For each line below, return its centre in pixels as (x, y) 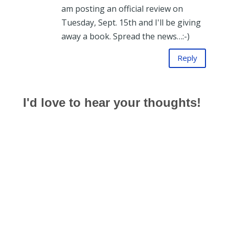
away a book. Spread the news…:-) (125, 36)
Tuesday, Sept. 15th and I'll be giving (131, 22)
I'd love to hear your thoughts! (112, 102)
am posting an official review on (122, 8)
